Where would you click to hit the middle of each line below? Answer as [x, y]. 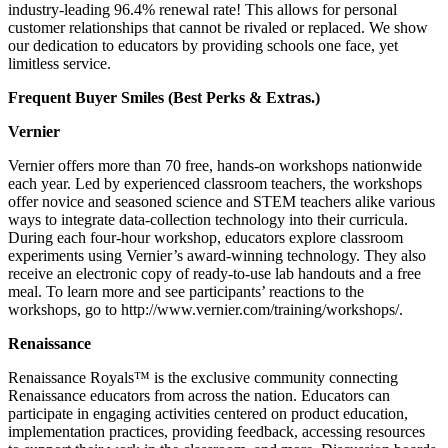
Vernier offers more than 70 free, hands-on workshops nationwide [215, 165]
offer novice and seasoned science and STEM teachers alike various [221, 201]
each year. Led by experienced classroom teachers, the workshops [215, 183]
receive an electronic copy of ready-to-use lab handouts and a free [214, 273]
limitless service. [59, 63]
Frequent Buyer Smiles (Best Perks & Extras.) [164, 97]
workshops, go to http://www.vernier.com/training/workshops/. [205, 309]
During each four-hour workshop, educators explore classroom [205, 237]
